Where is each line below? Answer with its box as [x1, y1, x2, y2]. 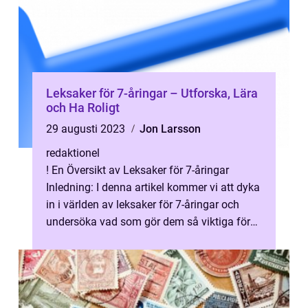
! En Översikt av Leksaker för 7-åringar [46, 164, 229, 177]
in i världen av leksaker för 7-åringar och [46, 198, 239, 211]
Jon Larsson [140, 122, 201, 135]
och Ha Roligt [46, 100, 120, 115]
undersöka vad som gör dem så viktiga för [46, 215, 250, 228]
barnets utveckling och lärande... [46, 232, 203, 245]
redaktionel [46, 146, 100, 159]
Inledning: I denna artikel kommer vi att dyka [46, 181, 260, 194]
